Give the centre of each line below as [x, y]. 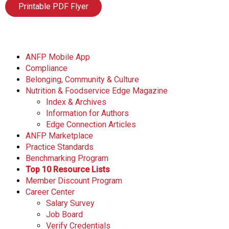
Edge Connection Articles [91, 124]
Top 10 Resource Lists [68, 169]
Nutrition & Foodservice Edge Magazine [97, 90]
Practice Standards [60, 147]
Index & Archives [76, 102]
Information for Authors [87, 113]
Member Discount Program [74, 180]
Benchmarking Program [67, 158]
